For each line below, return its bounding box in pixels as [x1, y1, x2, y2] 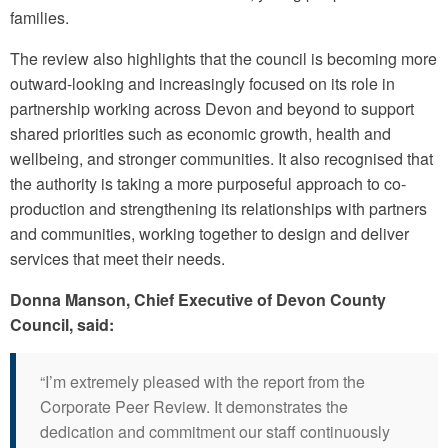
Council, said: [10, 313, 114, 337]
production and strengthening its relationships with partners [10, 197, 427, 221]
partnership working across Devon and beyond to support [10, 97, 414, 121]
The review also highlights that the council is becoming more [10, 47, 437, 71]
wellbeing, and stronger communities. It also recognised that [10, 147, 433, 171]
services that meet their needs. [10, 247, 229, 271]
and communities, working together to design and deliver [10, 222, 409, 246]
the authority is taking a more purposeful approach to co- [10, 172, 406, 196]
